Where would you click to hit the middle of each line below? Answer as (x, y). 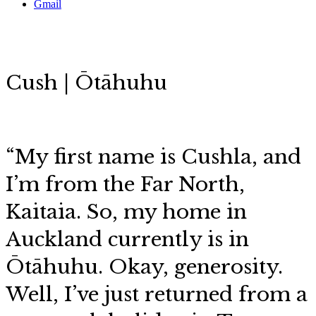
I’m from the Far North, (125, 184)
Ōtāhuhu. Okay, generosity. (144, 267)
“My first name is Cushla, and (153, 157)
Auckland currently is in (127, 239)
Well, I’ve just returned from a (157, 294)
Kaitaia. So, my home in (126, 212)
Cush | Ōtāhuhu (86, 83)
